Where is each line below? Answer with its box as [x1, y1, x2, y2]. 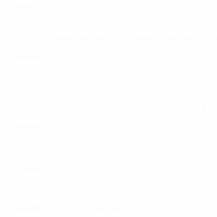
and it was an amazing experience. [12, 12, 133, 23]
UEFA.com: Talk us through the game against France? [12, 183, 200, 194]
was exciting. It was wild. [12, 144, 97, 155]
